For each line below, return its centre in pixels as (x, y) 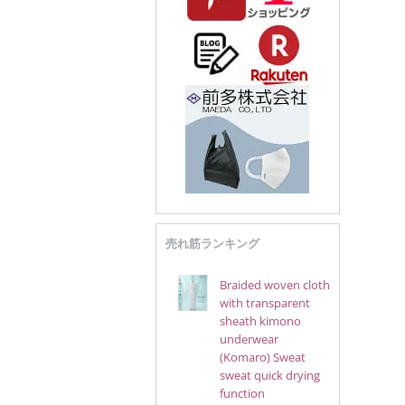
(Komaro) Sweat (262, 357)
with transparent (264, 303)
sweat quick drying (269, 375)
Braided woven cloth (274, 285)
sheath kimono (260, 321)
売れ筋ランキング (212, 243)
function (242, 393)
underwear (249, 339)
